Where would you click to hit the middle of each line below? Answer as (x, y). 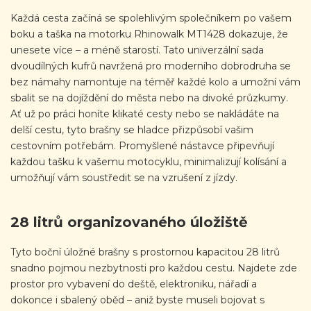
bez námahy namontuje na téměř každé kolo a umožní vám (155, 82)
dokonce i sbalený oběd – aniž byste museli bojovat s (137, 300)
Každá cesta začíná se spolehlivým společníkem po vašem (151, 18)
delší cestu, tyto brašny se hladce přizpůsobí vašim (132, 129)
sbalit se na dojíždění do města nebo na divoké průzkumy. (149, 98)
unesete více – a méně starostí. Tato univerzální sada (137, 50)
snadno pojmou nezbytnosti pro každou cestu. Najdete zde (154, 268)
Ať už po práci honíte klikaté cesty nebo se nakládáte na (145, 114)
